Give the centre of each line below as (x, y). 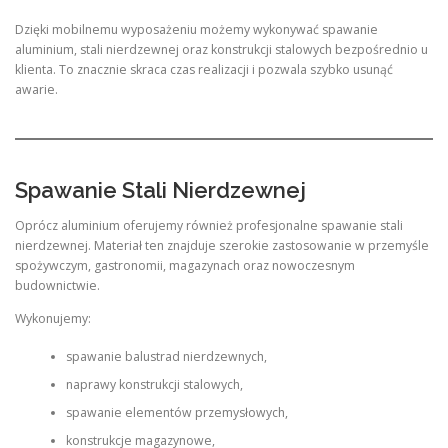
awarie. (36, 90)
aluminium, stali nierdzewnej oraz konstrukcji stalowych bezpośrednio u (221, 50)
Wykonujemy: (53, 318)
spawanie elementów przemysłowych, (176, 413)
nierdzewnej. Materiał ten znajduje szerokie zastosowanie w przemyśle (222, 245)
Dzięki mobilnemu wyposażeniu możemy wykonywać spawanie (196, 30)
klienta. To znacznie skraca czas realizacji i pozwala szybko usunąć (204, 70)
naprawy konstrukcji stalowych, (154, 385)
